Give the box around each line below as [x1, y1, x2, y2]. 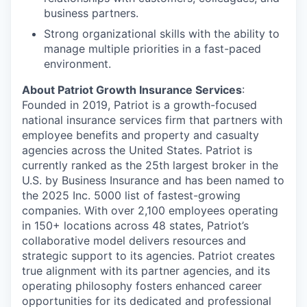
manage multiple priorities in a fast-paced [44, 42, 261, 56]
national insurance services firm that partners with [22, 113, 282, 127]
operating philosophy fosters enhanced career [22, 279, 262, 293]
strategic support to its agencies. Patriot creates [22, 249, 275, 263]
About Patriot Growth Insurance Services [22, 83, 242, 97]
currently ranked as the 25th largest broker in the [22, 158, 278, 173]
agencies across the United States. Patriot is [22, 143, 252, 158]
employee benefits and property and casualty [22, 128, 259, 143]
